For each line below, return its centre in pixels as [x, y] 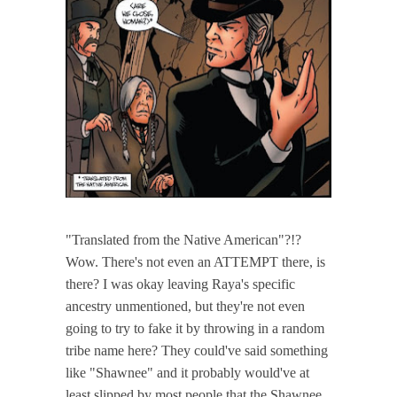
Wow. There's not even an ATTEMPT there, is [195, 261]
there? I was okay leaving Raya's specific [180, 284]
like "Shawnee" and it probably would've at [187, 372]
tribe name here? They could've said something [197, 350]
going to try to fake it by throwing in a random [195, 328]
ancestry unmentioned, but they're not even [185, 306]
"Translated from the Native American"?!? [183, 239]
